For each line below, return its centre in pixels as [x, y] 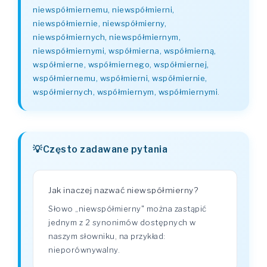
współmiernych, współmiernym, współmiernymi [125, 92]
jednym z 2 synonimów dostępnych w [122, 222]
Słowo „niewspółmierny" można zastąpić [128, 209]
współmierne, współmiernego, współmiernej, [121, 64]
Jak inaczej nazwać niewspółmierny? [123, 190]
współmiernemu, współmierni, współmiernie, [120, 78]
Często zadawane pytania [105, 149]
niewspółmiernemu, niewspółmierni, [104, 10]
